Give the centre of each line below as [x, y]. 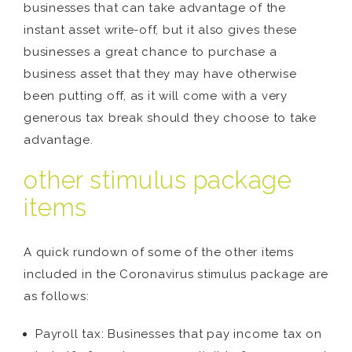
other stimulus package [158, 180]
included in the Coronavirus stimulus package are [176, 274]
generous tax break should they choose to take [170, 118]
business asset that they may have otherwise [160, 74]
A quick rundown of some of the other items [159, 252]
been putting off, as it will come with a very [156, 96]
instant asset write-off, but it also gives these [160, 30]
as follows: [57, 296]
